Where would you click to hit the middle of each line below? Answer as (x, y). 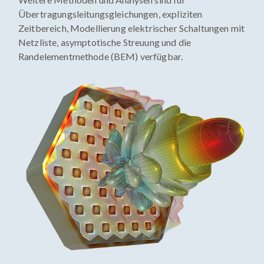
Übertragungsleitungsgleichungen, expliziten (110, 14)
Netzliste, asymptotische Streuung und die (105, 42)
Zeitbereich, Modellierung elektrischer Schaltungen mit (132, 28)
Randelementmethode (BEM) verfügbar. (101, 56)
